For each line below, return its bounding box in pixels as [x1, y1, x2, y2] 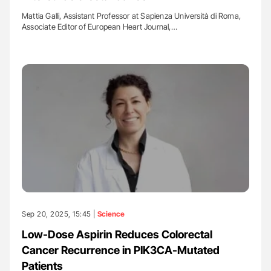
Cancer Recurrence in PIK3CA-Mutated [22, 243, 220, 256]
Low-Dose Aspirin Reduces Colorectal [22, 227, 212, 241]
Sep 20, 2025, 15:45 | [22, 209, 97, 218]
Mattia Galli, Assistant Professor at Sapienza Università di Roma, [22, 11, 241, 21]
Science [97, 209, 125, 218]
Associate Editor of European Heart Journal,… [22, 22, 177, 31]
